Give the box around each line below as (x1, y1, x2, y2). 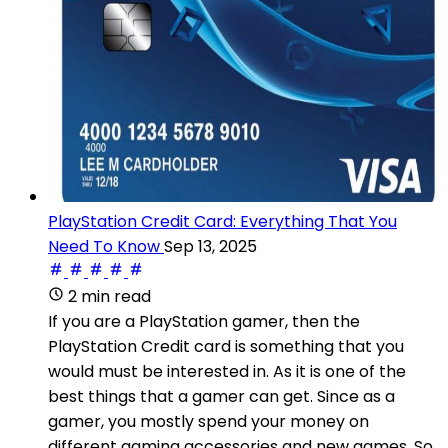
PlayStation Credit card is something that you (48, 334, 404, 358)
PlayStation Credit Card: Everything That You (48, 209, 397, 233)
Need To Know (48, 234, 160, 258)
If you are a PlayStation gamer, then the (48, 309, 360, 333)
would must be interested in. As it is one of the (48, 359, 406, 383)
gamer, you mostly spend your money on (48, 409, 369, 433)
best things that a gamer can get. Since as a (48, 384, 395, 408)
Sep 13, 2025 (164, 234, 257, 258)
